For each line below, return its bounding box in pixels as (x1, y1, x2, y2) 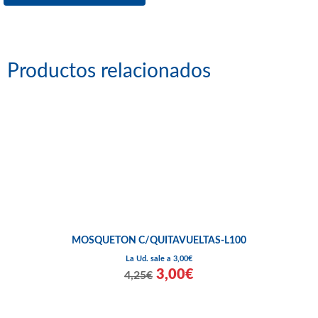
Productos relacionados (7, 60, 211, 81)
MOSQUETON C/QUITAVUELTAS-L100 (72, 235, 246, 246)
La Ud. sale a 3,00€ (126, 254, 192, 263)
